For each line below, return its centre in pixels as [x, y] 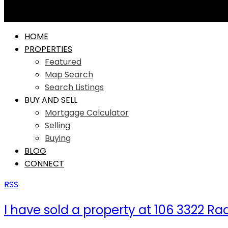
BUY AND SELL [51, 100]
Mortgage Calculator [87, 113]
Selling [58, 125]
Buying [58, 138]
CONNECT [44, 164]
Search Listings [74, 87]
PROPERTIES [48, 49]
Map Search [69, 75]
